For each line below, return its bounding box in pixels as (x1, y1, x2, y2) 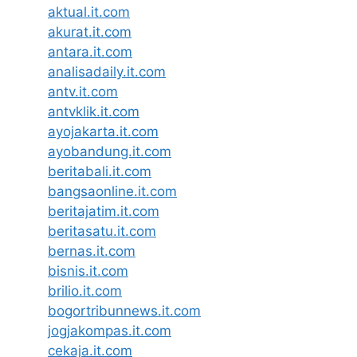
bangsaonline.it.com (48, 182, 177, 199)
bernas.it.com (48, 242, 135, 259)
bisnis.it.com (48, 262, 128, 279)
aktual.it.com (48, 3, 130, 20)
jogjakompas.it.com (48, 322, 171, 339)
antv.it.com (48, 83, 118, 100)
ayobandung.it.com (48, 143, 171, 159)
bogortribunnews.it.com (48, 302, 201, 319)
